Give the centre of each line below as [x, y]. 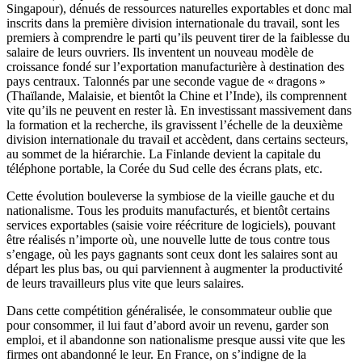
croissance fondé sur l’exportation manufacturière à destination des [175, 67]
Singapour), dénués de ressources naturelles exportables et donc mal [179, 9]
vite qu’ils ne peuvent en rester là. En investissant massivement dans [179, 111]
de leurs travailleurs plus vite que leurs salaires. [125, 284]
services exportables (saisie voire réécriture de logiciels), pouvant [171, 225]
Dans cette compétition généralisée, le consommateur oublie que [169, 311]
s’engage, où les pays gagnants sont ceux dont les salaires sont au [172, 255]
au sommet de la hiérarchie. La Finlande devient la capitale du [164, 154]
